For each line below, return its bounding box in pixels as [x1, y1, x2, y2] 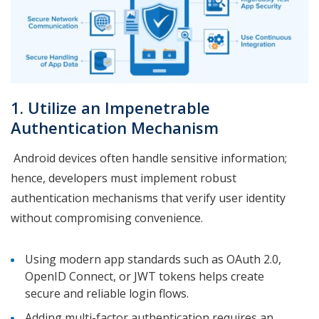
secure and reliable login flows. [25, 286, 192, 302]
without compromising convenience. [11, 210, 206, 226]
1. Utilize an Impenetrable [11, 97, 210, 119]
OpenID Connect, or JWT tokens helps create [25, 268, 264, 285]
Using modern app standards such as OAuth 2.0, [25, 251, 281, 268]
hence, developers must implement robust [11, 170, 236, 187]
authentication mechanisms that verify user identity [11, 190, 286, 206]
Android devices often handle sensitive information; [11, 150, 287, 167]
